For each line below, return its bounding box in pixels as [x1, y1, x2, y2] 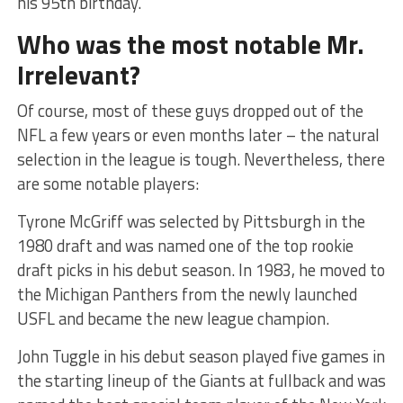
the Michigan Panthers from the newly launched [16, 281, 357, 307]
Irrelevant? [16, 54, 140, 94]
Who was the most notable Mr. [16, 23, 364, 64]
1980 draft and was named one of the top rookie [16, 232, 354, 258]
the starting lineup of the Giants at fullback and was [16, 367, 386, 393]
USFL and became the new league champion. [16, 305, 329, 331]
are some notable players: [16, 170, 199, 196]
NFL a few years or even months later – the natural [16, 121, 380, 148]
